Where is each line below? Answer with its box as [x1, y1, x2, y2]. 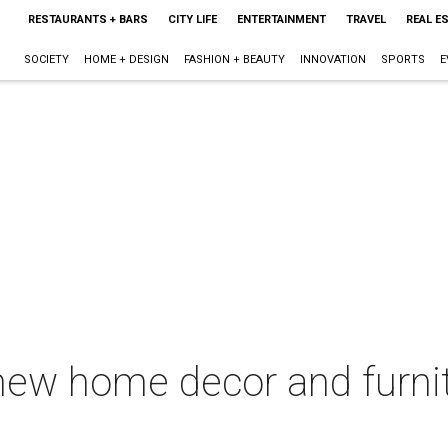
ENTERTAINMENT [236, 13, 326, 26]
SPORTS [380, 53, 425, 66]
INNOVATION [299, 53, 366, 66]
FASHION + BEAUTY [183, 53, 285, 66]
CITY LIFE [167, 13, 217, 26]
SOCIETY [23, 53, 69, 66]
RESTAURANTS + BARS [27, 13, 148, 26]
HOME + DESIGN [83, 53, 169, 66]
